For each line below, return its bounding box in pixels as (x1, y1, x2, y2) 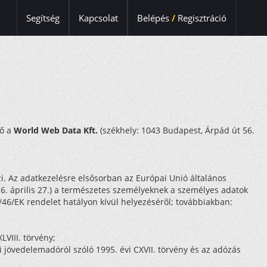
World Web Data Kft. (14, 125, 98, 136)
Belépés (136, 12, 172, 24)
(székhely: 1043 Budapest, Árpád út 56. (98, 125, 254, 136)
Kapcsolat (78, 12, 118, 24)
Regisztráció (175, 12, 226, 24)
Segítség (26, 12, 60, 24)
